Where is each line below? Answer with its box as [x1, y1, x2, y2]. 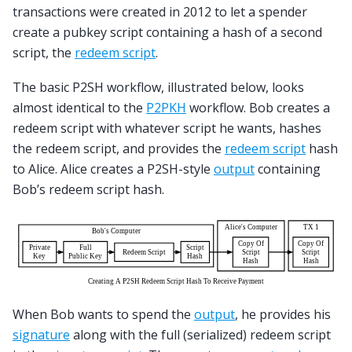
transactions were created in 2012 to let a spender [13, 2, 307, 20]
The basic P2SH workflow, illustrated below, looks [13, 79, 304, 97]
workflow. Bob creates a [186, 99, 330, 117]
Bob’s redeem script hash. [13, 181, 164, 199]
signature [13, 326, 70, 344]
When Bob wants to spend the [13, 306, 194, 324]
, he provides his [235, 306, 331, 324]
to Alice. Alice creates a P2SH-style [13, 160, 214, 178]
